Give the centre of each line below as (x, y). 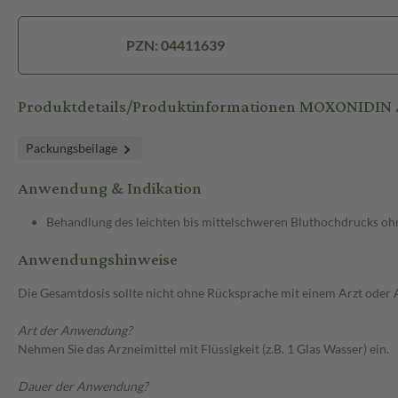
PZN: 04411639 (175, 45)
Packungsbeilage (73, 148)
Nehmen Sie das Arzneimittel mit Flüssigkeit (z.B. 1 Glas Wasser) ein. (203, 349)
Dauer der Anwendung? (83, 386)
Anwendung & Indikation (110, 189)
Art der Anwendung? (75, 330)
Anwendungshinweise (98, 260)
